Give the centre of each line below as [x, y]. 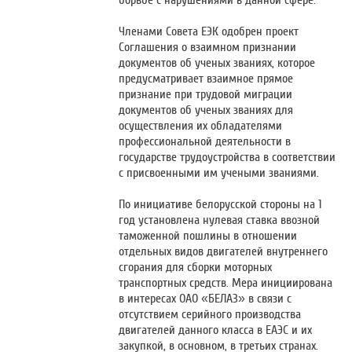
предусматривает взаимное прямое [206, 79]
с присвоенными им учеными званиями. [219, 173]
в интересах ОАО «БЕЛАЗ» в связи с [205, 299]
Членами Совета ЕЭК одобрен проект [209, 32]
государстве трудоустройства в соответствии [227, 158]
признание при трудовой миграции [206, 95]
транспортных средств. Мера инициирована [226, 283]
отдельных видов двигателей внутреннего [224, 252]
